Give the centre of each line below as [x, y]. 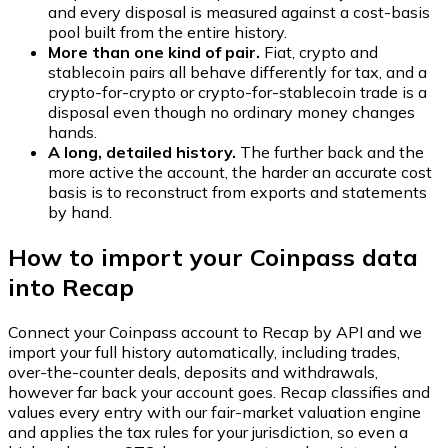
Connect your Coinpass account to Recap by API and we [215, 332]
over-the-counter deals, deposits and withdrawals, [193, 372]
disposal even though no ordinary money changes [231, 112]
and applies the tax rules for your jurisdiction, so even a [208, 432]
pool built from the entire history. [167, 32]
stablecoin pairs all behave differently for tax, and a [237, 72]
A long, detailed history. [142, 152]
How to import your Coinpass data [213, 257]
